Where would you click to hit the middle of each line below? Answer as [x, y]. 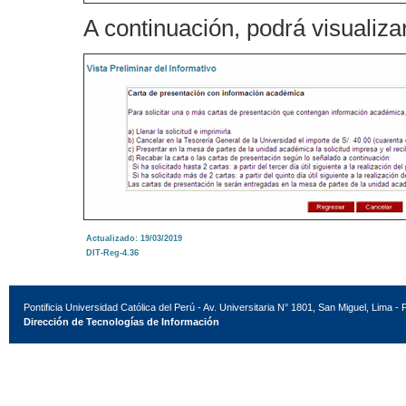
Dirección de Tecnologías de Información [121, 322]
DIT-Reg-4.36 [112, 253]
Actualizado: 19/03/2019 [134, 238]
